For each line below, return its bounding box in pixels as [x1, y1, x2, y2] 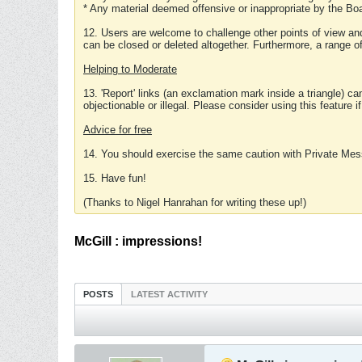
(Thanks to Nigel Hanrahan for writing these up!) [83, 196, 306, 208]
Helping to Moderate [83, 63, 177, 75]
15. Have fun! [83, 172, 146, 184]
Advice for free [83, 124, 152, 136]
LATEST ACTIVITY [131, 289, 208, 299]
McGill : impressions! [74, 234, 202, 248]
